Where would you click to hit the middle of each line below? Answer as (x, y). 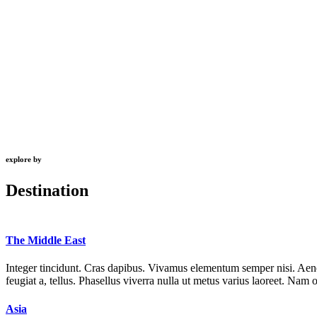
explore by (24, 159)
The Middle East (46, 241)
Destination (47, 190)
